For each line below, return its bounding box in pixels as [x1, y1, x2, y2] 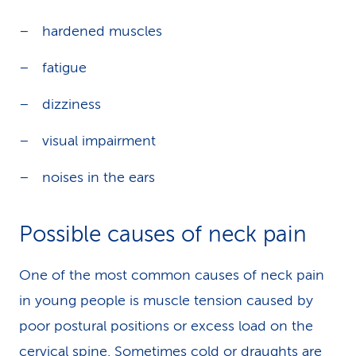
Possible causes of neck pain [19, 222, 307, 246]
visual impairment [42, 133, 156, 149]
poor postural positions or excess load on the [19, 318, 313, 334]
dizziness [42, 96, 101, 112]
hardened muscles [42, 23, 162, 39]
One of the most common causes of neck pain [19, 267, 324, 283]
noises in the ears [42, 169, 155, 185]
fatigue [42, 60, 87, 75]
